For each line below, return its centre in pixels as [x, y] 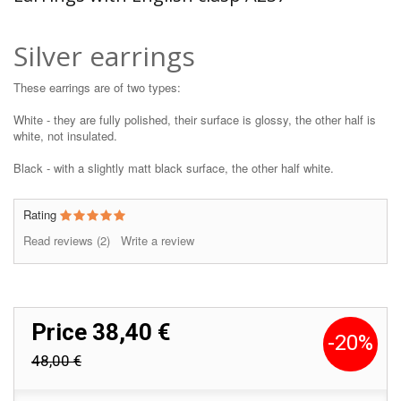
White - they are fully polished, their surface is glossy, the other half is [195, 120]
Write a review [158, 241]
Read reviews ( [62, 241]
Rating [42, 215]
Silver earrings [108, 56]
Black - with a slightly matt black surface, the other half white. [174, 168]
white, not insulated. [65, 136]
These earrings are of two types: [97, 88]
